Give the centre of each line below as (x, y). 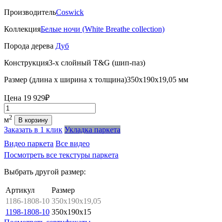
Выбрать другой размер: (45, 172)
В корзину (33, 120)
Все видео (73, 144)
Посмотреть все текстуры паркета (61, 155)
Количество (23, 107)
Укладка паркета (92, 130)
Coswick (70, 12)
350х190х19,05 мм (158, 79)
